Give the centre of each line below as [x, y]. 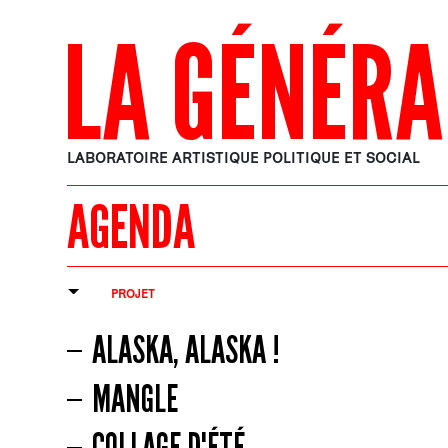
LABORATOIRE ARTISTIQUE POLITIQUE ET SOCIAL [243, 157]
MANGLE [134, 398]
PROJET [132, 294]
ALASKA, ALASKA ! [185, 349]
